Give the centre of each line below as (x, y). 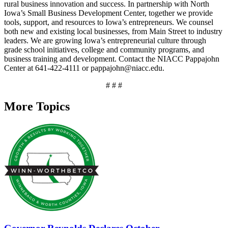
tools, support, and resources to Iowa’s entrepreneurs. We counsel (109, 22)
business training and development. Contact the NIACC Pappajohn (112, 59)
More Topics (37, 107)
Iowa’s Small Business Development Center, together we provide (108, 13)
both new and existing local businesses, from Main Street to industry (113, 31)
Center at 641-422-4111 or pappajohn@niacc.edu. (84, 68)
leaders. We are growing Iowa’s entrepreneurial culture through (105, 40)
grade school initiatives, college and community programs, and (104, 49)
